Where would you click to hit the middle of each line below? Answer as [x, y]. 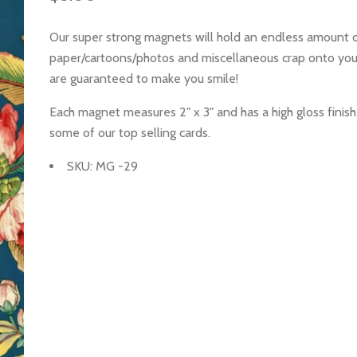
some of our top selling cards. [130, 133]
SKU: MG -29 [103, 167]
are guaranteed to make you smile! [144, 79]
